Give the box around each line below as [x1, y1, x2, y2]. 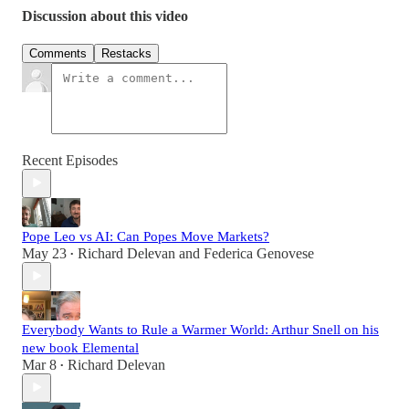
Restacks [101, 46, 152, 60]
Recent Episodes [22, 152, 118, 168]
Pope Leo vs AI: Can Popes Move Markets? [22, 228, 269, 244]
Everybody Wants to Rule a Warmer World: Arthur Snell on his [22, 321, 379, 337]
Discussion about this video [22, 7, 188, 24]
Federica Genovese [204, 245, 314, 261]
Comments [29, 46, 87, 60]
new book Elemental [22, 340, 139, 355]
